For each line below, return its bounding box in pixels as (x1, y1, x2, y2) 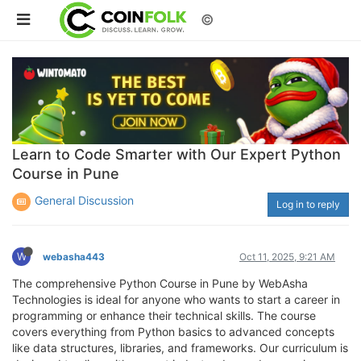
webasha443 (43, 250, 105, 263)
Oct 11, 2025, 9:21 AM (239, 250, 335, 263)
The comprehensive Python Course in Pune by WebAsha (12, 276, 308, 290)
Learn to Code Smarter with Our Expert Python (12, 145, 341, 163)
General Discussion (35, 193, 134, 207)
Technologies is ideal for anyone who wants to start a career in (12, 292, 340, 306)
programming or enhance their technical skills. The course (12, 308, 316, 322)
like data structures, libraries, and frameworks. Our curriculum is (12, 340, 348, 355)
